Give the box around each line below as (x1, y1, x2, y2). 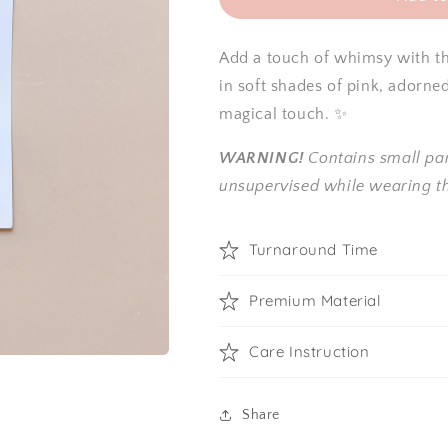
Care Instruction (249, 342, 370, 362)
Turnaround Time (249, 240, 378, 260)
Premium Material (249, 291, 381, 311)
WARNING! (219, 149, 304, 168)
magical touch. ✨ (219, 105, 353, 124)
